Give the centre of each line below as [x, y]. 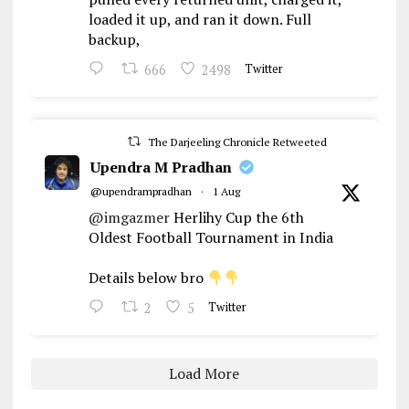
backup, [114, 40]
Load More [204, 374]
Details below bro [147, 278]
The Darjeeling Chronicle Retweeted [237, 142]
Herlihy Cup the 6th [236, 218]
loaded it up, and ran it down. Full [199, 20]
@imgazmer [129, 218]
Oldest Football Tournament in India [210, 238]
